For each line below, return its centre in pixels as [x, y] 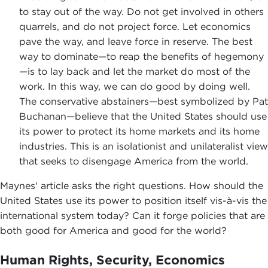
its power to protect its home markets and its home [139, 131]
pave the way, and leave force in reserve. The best [136, 41]
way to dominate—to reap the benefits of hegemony [141, 56]
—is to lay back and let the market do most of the [135, 71]
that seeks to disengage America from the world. [134, 161]
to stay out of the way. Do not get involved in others [141, 11]
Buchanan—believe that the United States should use [143, 116]
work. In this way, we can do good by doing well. [135, 86]
